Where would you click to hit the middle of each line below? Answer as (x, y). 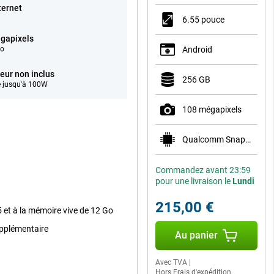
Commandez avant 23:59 (203, 170)
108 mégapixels (212, 109)
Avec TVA (171, 262)
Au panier (197, 235)
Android (197, 50)
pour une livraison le (194, 181)
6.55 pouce (203, 20)
